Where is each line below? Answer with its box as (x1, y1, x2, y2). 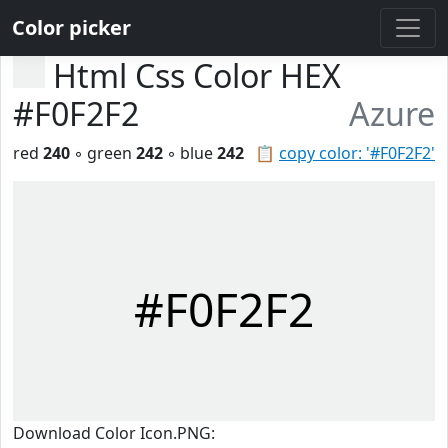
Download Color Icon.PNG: (13, 422, 215, 444)
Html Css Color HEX (53, 54, 341, 97)
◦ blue (163, 142, 217, 164)
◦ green (70, 142, 136, 164)
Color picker (12, 14, 131, 41)
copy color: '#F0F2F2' (279, 142, 435, 164)
